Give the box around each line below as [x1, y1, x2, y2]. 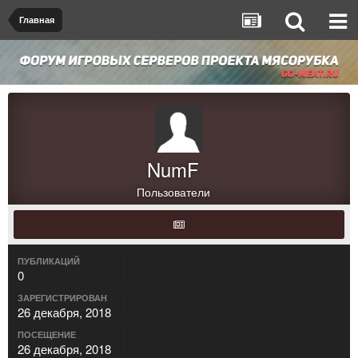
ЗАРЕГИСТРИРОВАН [18, 291, 107, 304]
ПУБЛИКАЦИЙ [18, 254, 80, 267]
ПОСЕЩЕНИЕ [18, 328, 76, 340]
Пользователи [136, 183, 210, 200]
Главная [19, 14, 54, 26]
